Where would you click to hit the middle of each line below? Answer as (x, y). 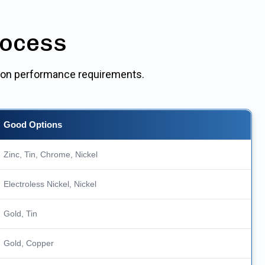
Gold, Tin (20, 214)
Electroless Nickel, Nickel (50, 184)
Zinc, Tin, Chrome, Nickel (51, 155)
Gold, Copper (29, 243)
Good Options (33, 125)
